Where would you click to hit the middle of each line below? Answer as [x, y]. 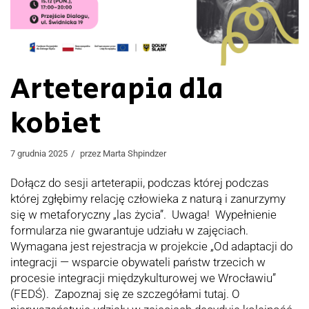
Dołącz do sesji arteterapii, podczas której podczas [140, 183]
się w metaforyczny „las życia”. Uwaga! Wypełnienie [143, 215]
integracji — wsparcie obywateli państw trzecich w [138, 262]
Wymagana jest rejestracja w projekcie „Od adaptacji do [152, 247]
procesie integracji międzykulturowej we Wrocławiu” [143, 278]
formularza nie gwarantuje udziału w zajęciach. [129, 231]
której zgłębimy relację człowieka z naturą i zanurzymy [148, 199]
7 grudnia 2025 [39, 154]
